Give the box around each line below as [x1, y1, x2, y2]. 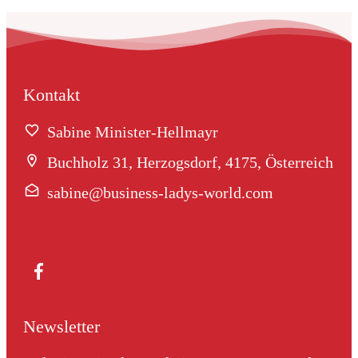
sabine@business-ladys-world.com [47, 184, 273, 201]
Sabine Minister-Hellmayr [47, 123, 218, 141]
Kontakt [23, 85, 80, 105]
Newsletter [23, 316, 100, 336]
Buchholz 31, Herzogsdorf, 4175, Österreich [47, 153, 333, 171]
